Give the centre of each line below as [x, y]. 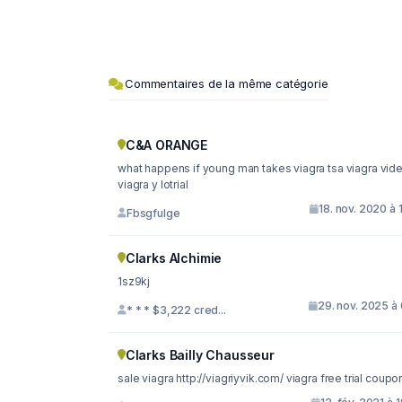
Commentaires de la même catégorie [227, 84]
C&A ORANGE [166, 145]
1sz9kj [134, 282]
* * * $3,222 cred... [176, 310]
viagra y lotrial [153, 185]
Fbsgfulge [153, 213]
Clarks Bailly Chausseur [200, 355]
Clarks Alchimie [174, 258]
